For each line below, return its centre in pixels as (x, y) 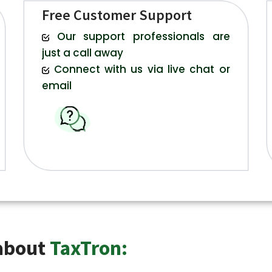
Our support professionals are (143, 37)
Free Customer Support (117, 15)
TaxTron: (88, 248)
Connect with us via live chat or (142, 70)
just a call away (83, 53)
